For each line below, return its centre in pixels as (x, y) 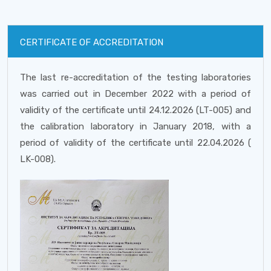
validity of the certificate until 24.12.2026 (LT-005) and (135, 110)
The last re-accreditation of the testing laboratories (135, 77)
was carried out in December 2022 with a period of (135, 94)
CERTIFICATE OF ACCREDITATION (92, 42)
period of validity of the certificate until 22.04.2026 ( (135, 143)
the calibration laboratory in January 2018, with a (135, 126)
